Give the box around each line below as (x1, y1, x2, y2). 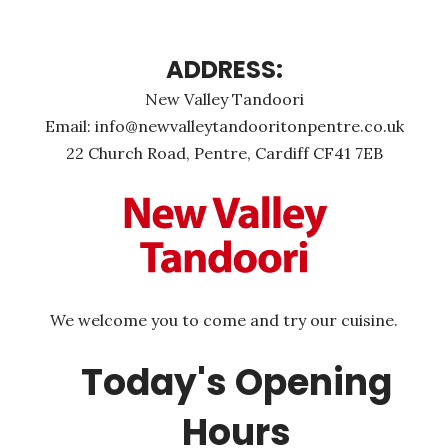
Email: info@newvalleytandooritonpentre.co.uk (44, 116, 404, 136)
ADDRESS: (165, 53, 283, 86)
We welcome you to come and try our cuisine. (50, 310, 398, 330)
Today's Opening (80, 357, 392, 408)
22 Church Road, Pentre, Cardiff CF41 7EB (65, 143, 383, 163)
